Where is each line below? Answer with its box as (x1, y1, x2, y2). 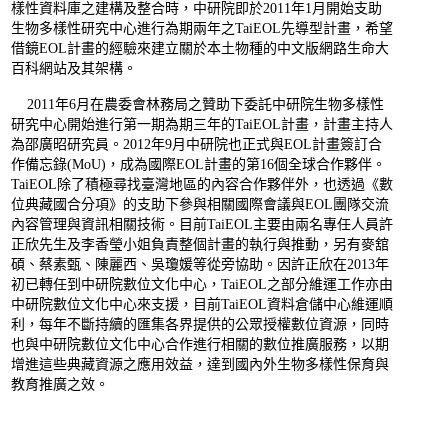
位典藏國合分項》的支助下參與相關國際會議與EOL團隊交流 (11, 197, 389, 213)
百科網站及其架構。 (11, 61, 137, 77)
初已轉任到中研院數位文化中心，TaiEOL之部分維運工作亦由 (11, 277, 393, 293)
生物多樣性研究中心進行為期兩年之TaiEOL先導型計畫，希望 (11, 21, 393, 37)
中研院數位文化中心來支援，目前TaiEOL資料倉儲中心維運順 (11, 297, 393, 313)
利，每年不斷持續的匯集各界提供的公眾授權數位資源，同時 (11, 317, 389, 333)
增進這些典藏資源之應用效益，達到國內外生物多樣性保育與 (11, 357, 389, 373)
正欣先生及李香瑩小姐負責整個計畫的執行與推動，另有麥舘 (11, 237, 389, 253)
